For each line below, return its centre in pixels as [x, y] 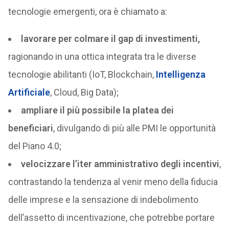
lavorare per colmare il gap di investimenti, [110, 39]
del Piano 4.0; [35, 146]
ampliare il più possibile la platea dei [97, 110]
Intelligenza [180, 74]
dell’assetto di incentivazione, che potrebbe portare [111, 217]
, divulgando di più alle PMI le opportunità [134, 128]
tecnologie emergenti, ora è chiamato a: [87, 12]
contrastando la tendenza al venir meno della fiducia [113, 182]
